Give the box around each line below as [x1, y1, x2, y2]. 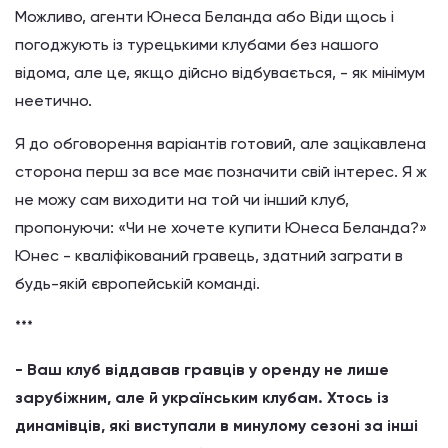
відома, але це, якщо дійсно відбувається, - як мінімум [15, 63, 425, 82]
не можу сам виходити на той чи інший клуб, [15, 190, 349, 209]
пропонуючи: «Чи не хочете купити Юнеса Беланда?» [15, 218, 427, 237]
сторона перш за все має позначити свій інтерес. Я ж [15, 162, 427, 181]
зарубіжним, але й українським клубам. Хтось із [15, 388, 389, 407]
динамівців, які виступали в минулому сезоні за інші [15, 416, 418, 435]
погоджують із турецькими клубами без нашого [15, 35, 379, 54]
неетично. [15, 91, 92, 110]
